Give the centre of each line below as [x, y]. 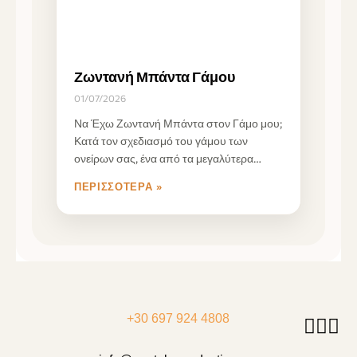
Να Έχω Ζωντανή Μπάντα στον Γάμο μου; [178, 123]
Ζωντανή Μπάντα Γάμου [155, 76]
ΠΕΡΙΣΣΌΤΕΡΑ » [118, 186]
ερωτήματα [102, 175]
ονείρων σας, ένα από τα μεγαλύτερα [164, 158]
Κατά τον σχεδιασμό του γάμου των [161, 140]
